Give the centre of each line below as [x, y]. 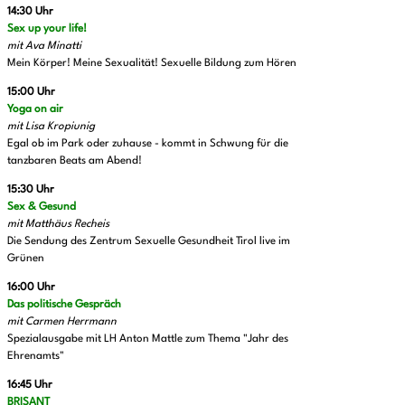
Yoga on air [35, 109]
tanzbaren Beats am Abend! [76, 160]
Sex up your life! [47, 28]
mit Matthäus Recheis [58, 224]
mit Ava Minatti [44, 46]
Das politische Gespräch [64, 304]
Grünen [26, 258]
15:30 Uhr [31, 189]
